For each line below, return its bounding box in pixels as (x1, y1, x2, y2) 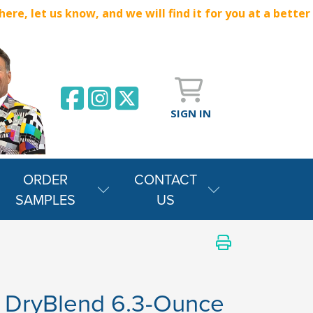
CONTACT (134, 169, 198, 189)
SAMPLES (15, 189, 75, 210)
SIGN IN (170, 105, 211, 120)
